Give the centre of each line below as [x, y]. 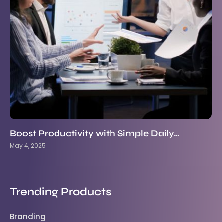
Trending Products [60, 192]
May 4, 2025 [28, 146]
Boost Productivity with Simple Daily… [95, 134]
